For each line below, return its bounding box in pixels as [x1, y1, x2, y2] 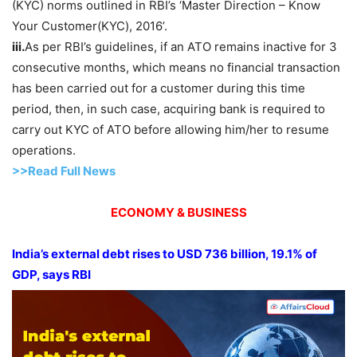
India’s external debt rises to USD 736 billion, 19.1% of [12, 245, 317, 261]
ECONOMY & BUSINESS [110, 204, 247, 220]
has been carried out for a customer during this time [12, 80, 305, 96]
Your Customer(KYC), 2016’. [12, 18, 167, 33]
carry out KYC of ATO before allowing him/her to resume [12, 121, 329, 137]
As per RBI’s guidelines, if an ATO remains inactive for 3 [25, 38, 337, 54]
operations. [12, 142, 76, 158]
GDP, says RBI [12, 266, 91, 282]
